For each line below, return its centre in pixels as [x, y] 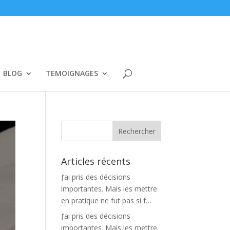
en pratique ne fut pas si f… [107, 200]
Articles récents [96, 161]
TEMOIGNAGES [72, 73]
